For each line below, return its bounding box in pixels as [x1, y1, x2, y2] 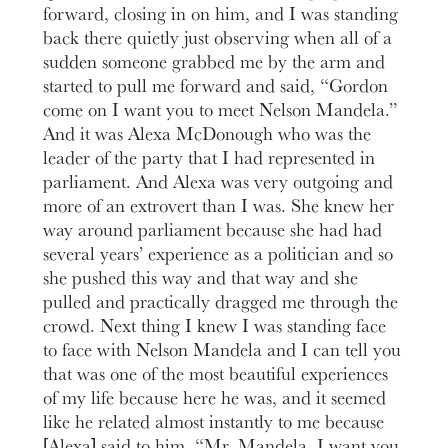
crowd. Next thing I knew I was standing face [43, 311, 387, 338]
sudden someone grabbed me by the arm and [43, 47, 386, 74]
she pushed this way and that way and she [43, 263, 359, 290]
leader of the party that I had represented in [43, 143, 376, 170]
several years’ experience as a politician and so [43, 239, 394, 266]
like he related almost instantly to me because [43, 407, 385, 434]
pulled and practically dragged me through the [43, 287, 399, 314]
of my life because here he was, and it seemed [43, 383, 387, 410]
